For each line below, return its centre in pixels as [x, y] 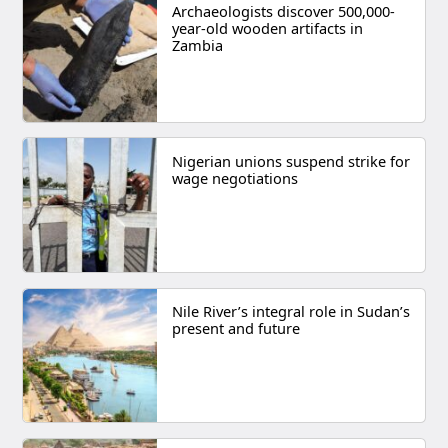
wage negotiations [234, 177]
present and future [235, 328]
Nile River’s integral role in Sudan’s [290, 311]
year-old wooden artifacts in [267, 27]
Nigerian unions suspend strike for [290, 160]
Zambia [197, 44]
